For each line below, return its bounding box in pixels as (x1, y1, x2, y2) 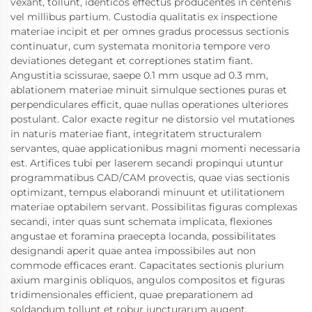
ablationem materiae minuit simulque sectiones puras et (10, 84, 287, 97)
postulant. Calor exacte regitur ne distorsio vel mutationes (10, 113, 295, 126)
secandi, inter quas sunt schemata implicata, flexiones (10, 215, 272, 228)
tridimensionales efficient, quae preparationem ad (10, 288, 253, 302)
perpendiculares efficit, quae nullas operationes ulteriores (10, 98, 288, 111)
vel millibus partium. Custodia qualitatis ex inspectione (10, 10, 277, 24)
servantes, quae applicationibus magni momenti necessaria (10, 142, 300, 155)
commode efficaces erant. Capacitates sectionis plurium (10, 259, 284, 272)
